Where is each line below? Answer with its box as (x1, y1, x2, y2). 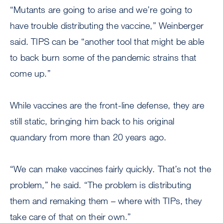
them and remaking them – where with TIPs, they (10, 195, 202, 206)
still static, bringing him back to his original (10, 115, 175, 126)
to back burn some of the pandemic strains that (10, 52, 197, 63)
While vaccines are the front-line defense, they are (10, 100, 205, 111)
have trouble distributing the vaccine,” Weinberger (10, 20, 204, 31)
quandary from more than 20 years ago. (10, 131, 169, 142)
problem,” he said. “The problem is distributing (10, 179, 192, 190)
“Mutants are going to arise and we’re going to (10, 4, 193, 15)
